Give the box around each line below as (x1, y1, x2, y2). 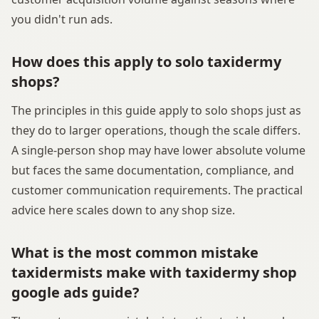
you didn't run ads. (11, 11, 113, 27)
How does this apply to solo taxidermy (11, 51, 281, 71)
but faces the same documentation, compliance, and (11, 162, 294, 178)
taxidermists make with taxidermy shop (11, 262, 297, 282)
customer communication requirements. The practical (11, 182, 303, 198)
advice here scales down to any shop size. (11, 202, 235, 218)
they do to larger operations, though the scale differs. (11, 122, 300, 138)
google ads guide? (11, 282, 140, 302)
